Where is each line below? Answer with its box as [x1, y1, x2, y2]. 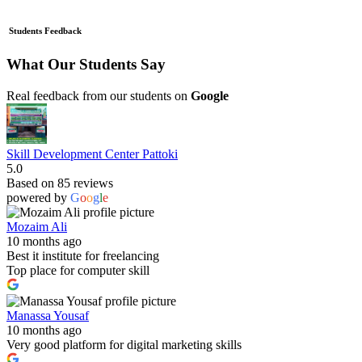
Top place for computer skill [6, 263, 149, 277]
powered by [6, 190, 70, 204]
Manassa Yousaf [6, 308, 89, 322]
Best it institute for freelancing [6, 248, 159, 263]
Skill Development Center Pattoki [6, 146, 178, 161]
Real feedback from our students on [6, 88, 191, 103]
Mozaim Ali [6, 219, 67, 234]
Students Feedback [6, 25, 82, 36]
